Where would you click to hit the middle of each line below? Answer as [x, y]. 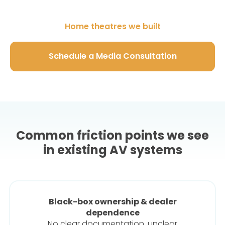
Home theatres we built [113, 26]
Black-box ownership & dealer [113, 202]
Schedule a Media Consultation [113, 56]
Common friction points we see [113, 136]
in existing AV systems [113, 150]
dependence [113, 213]
